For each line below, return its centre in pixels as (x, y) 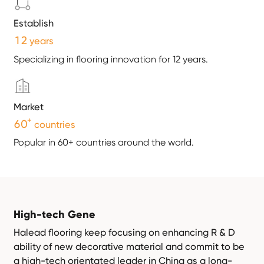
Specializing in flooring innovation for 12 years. (111, 59)
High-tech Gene (55, 215)
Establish (34, 23)
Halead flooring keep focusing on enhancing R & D (125, 232)
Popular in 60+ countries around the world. (104, 143)
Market (29, 107)
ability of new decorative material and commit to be (129, 246)
